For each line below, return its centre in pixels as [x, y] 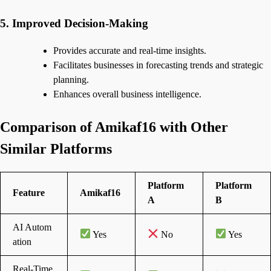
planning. [71, 79]
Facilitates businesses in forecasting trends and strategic [158, 65]
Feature [29, 192]
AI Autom [32, 227]
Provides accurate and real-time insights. [130, 50]
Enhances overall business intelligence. [127, 94]
